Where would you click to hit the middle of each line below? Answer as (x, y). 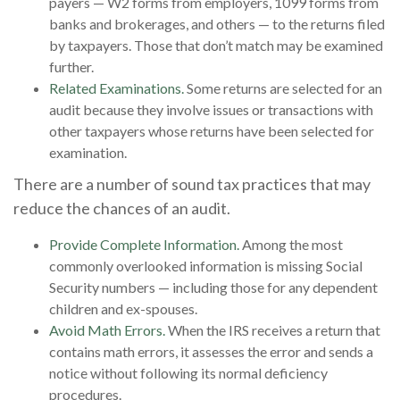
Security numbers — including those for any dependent (213, 287)
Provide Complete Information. (144, 244)
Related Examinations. (117, 87)
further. (71, 66)
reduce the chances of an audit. (122, 208)
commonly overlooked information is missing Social (206, 265)
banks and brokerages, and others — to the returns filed (217, 23)
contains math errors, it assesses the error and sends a (211, 351)
